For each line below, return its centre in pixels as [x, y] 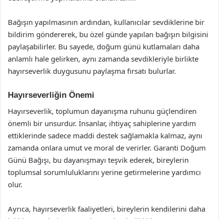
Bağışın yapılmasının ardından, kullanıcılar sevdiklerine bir [106, 22]
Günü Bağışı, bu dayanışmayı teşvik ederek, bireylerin [98, 160]
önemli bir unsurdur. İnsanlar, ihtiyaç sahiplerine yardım [102, 123]
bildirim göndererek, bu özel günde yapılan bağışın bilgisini [108, 34]
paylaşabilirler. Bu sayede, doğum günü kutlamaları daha [104, 46]
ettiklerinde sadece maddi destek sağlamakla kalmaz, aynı [105, 135]
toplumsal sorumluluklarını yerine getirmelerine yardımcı [104, 172]
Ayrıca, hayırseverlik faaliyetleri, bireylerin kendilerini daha [107, 208]
